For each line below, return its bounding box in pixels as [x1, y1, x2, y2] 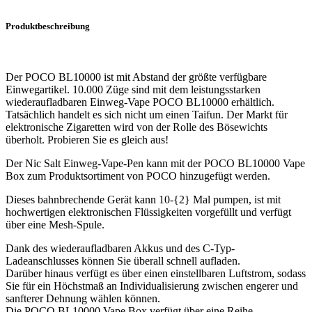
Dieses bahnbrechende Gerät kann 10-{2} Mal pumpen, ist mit [6, 193, 281, 205]
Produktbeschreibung [6, 20, 90, 31]
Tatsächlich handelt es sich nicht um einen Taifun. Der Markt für [6, 108, 288, 120]
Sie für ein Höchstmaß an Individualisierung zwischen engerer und [6, 279, 298, 292]
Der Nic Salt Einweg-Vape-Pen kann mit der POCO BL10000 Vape [6, 157, 305, 169]
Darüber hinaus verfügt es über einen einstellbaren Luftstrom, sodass [6, 267, 306, 279]
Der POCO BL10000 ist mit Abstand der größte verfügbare [6, 70, 267, 83]
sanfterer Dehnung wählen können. [6, 292, 160, 304]
